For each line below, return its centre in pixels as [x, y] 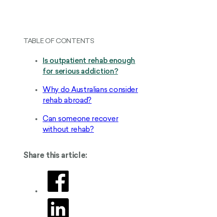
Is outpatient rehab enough [89, 61]
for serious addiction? [80, 72]
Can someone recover [81, 119]
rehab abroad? [67, 101]
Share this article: [55, 156]
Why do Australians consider [90, 90]
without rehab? [68, 130]
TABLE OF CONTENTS [59, 41]
